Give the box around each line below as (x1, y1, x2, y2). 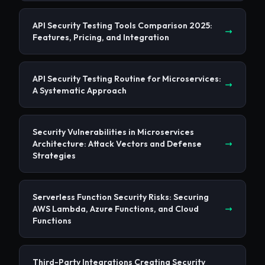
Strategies (33, 150, 76, 161)
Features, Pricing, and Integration (33, 32, 169, 43)
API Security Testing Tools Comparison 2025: (33, 20, 212, 31)
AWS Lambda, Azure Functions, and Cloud (33, 203, 199, 215)
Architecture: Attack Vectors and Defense (33, 138, 202, 150)
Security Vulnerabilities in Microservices (33, 127, 194, 138)
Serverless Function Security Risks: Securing (33, 192, 209, 203)
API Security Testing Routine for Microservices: (33, 73, 221, 85)
